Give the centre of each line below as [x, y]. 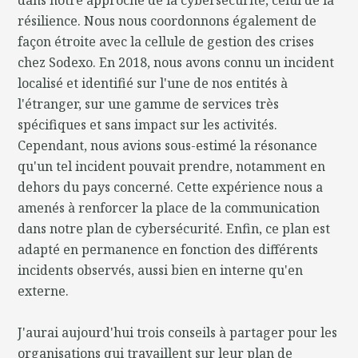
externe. [44, 290]
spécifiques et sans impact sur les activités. [148, 124]
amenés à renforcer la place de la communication [169, 207]
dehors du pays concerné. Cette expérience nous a [171, 187]
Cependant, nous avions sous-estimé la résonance [168, 145]
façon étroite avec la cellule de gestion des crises [166, 41]
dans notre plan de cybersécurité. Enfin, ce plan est [174, 228]
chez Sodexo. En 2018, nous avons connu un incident [176, 62]
